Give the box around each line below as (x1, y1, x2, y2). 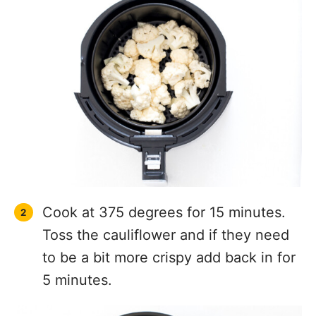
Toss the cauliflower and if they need (42, 212, 289, 229)
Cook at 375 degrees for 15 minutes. (42, 189, 286, 207)
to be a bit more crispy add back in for (42, 234, 296, 252)
